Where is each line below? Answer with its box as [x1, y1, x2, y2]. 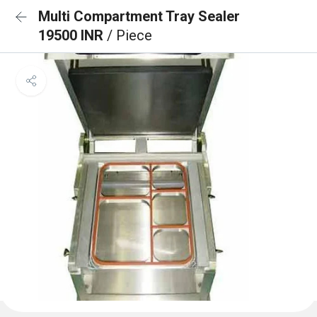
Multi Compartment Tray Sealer [38, 8, 240, 25]
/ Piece [107, 27, 152, 44]
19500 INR [38, 27, 107, 44]
